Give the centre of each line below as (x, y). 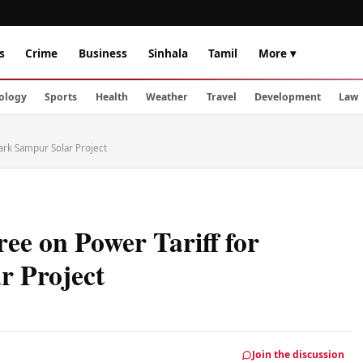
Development (287, 97)
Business (102, 53)
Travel (221, 97)
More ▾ (277, 53)
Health (111, 97)
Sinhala (168, 53)
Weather (167, 97)
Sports (61, 97)
